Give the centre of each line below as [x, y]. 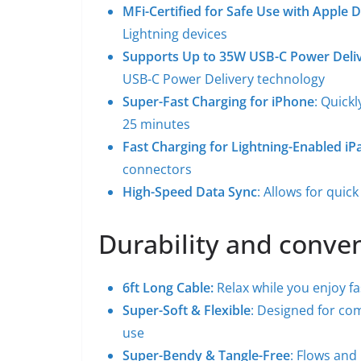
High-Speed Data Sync [190, 192]
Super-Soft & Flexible [187, 311]
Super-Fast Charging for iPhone [218, 102]
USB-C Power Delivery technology [224, 79]
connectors [157, 170]
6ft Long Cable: [170, 288]
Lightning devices [175, 34]
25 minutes [156, 124]
